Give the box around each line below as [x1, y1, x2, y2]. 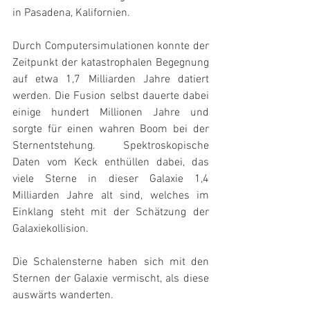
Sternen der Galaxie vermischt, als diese [12, 272, 209, 286]
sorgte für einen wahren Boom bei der [12, 122, 209, 136]
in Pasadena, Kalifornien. [12, 6, 130, 20]
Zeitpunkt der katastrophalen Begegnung [12, 56, 209, 70]
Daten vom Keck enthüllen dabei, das [12, 156, 209, 170]
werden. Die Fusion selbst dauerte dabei [12, 89, 209, 103]
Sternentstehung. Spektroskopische [12, 139, 209, 153]
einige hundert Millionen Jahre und [12, 106, 209, 120]
